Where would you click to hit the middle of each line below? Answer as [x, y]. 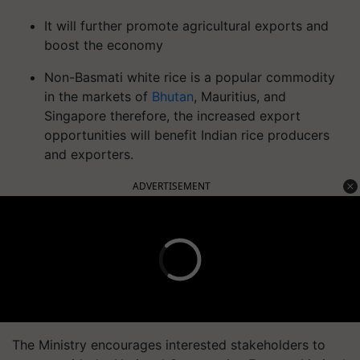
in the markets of [98, 96]
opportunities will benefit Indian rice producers [187, 135]
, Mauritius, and [240, 96]
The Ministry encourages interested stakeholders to [169, 345]
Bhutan [173, 96]
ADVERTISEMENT [172, 186]
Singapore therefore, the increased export [172, 116]
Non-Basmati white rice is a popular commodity [190, 77]
